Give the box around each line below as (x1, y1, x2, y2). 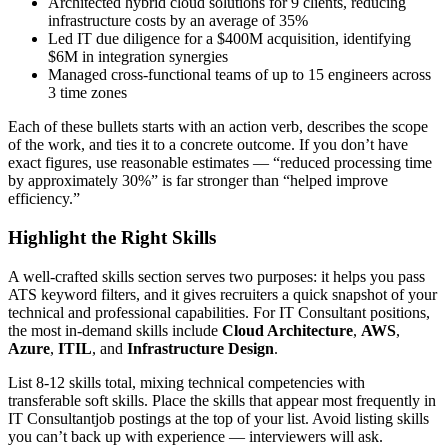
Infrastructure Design (127, 339, 274, 357)
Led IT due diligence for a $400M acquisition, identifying (48, 30, 411, 48)
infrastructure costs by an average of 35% (48, 12, 308, 30)
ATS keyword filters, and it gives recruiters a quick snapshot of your (8, 285, 437, 303)
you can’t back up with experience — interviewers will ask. (8, 427, 383, 445)
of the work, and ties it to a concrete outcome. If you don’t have (8, 136, 408, 154)
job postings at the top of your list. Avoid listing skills (95, 409, 429, 427)
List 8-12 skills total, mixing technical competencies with (8, 373, 365, 391)
